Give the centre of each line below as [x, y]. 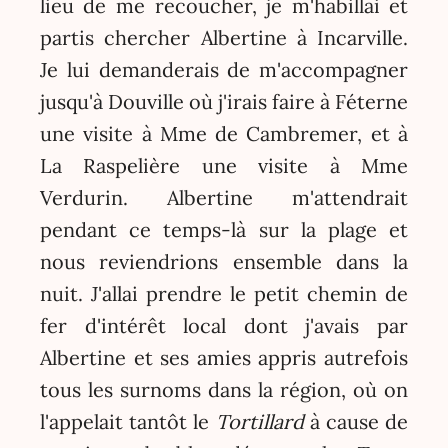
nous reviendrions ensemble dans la [224, 262]
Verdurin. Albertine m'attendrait [224, 198]
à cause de [356, 422]
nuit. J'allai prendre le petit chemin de [224, 294]
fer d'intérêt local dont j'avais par [224, 326]
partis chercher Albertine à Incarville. [224, 38]
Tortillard [259, 422]
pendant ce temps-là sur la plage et [224, 230]
